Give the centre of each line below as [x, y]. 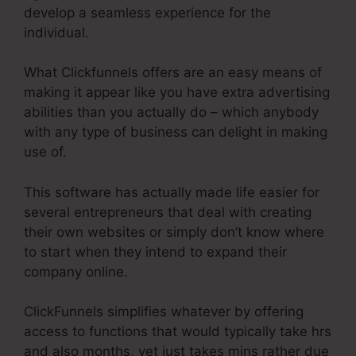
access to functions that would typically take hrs [178, 332]
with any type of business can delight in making [176, 132]
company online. [76, 271]
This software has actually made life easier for [172, 192]
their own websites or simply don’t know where [174, 232]
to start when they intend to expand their [155, 252]
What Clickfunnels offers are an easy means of [173, 73]
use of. [45, 152]
